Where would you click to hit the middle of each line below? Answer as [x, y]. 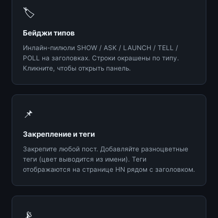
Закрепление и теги [59, 134]
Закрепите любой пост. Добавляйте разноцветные [106, 149]
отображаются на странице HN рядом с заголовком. [109, 169]
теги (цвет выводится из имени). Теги [85, 159]
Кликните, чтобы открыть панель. [77, 68]
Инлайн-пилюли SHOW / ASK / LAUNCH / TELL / [100, 47]
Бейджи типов [49, 33]
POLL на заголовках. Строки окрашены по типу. [101, 58]
